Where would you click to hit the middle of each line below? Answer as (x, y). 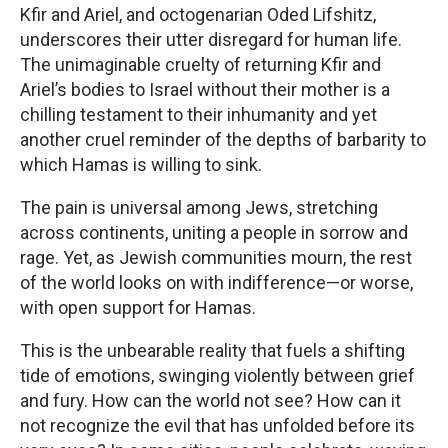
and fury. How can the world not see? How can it (210, 400)
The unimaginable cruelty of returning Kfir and (200, 64)
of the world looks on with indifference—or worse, (216, 282)
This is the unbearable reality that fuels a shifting (212, 350)
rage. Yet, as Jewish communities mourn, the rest (216, 257)
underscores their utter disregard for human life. (211, 39)
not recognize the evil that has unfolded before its (217, 425)
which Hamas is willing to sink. (141, 164)
